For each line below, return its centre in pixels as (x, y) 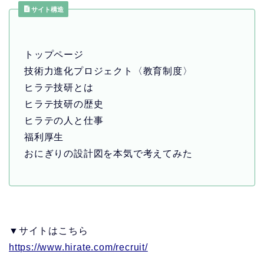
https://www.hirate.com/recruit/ (78, 247)
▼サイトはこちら (49, 231)
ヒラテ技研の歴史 (64, 104)
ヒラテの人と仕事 (64, 121)
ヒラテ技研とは (59, 88)
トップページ (54, 55)
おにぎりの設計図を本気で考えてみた (110, 154)
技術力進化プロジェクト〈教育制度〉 (108, 71)
